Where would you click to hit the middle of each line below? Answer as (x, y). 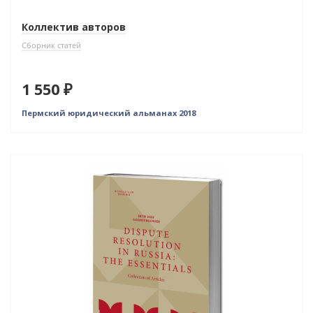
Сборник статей (51, 45)
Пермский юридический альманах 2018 (109, 113)
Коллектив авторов (74, 27)
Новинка (42, 165)
